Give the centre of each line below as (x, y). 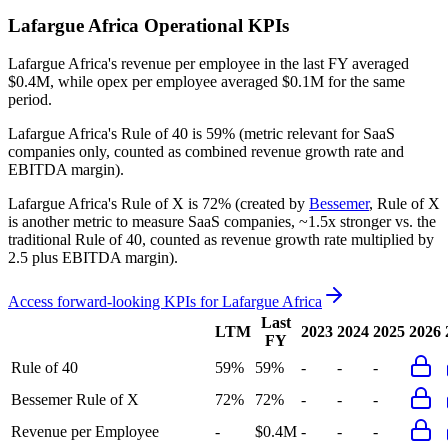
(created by (268, 204)
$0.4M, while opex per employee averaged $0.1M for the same (206, 82)
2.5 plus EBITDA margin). (93, 258)
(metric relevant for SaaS (315, 134)
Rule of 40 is (159, 134)
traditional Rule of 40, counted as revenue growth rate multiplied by (221, 240)
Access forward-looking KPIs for (115, 302)
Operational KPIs (214, 25)
